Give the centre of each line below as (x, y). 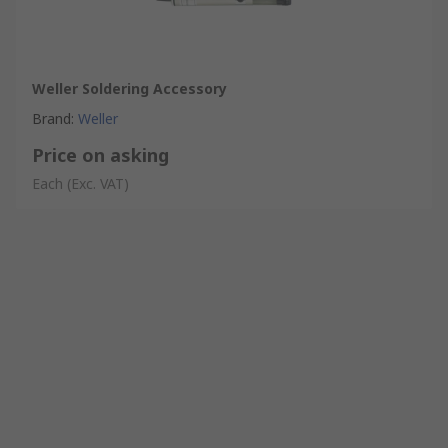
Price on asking (100, 154)
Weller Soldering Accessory (129, 88)
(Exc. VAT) (98, 183)
